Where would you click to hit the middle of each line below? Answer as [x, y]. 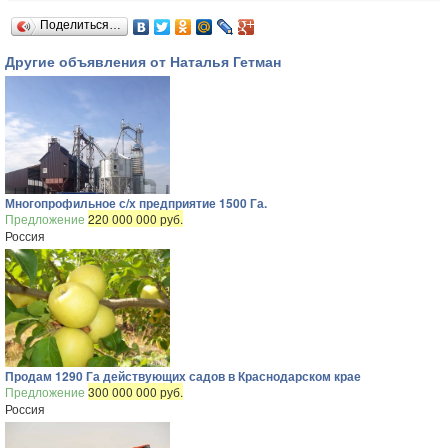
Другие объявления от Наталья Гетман [143, 61]
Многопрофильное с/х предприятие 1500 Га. [136, 203]
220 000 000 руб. [135, 218]
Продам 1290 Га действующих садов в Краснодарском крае [183, 376]
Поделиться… [80, 25]
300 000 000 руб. [135, 391]
